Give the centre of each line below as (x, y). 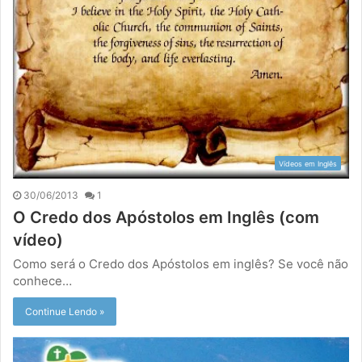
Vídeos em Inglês (308, 164)
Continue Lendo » (65, 312)
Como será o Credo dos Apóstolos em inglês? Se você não (181, 264)
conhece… (42, 281)
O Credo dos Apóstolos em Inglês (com (166, 218)
